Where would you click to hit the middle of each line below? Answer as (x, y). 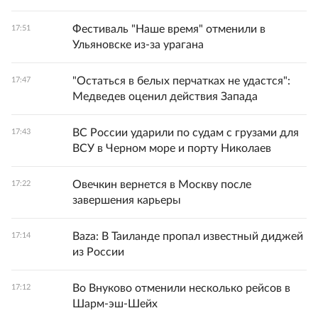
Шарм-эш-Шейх (115, 304)
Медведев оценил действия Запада (165, 97)
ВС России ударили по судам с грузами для (186, 133)
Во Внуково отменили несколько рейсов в (181, 288)
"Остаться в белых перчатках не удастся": (181, 81)
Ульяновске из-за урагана (138, 45)
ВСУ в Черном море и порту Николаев (172, 148)
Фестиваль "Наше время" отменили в (169, 29)
